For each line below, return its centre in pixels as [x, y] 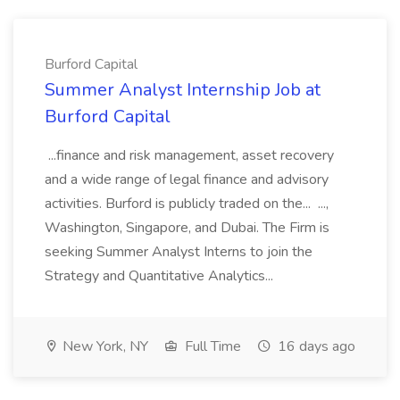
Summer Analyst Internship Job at [183, 90]
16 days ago [315, 346]
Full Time [211, 346]
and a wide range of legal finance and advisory [187, 179]
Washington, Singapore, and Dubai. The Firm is [187, 228]
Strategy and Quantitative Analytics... [161, 276]
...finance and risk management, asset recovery [189, 155]
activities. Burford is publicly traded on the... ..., [187, 204]
